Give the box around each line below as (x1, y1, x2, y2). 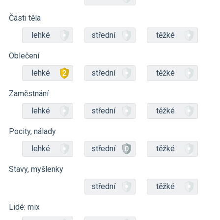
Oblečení (9, 51, 39, 60)
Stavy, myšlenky (9, 165, 63, 174)
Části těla (9, 13, 41, 23)
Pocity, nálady (9, 127, 56, 136)
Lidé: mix (9, 202, 40, 212)
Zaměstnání (9, 89, 49, 98)
